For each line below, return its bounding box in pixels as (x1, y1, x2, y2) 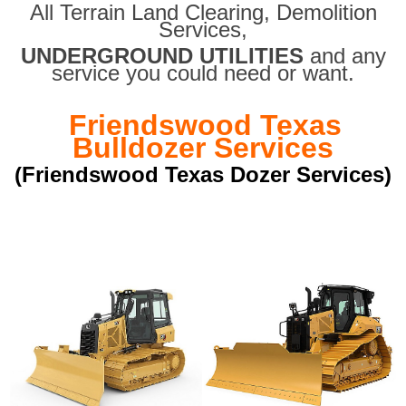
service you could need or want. (52, 60, 354, 85)
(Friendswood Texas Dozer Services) (14, 161, 391, 187)
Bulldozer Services (72, 130, 333, 164)
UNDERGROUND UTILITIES (20, 43, 304, 68)
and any (303, 43, 386, 68)
